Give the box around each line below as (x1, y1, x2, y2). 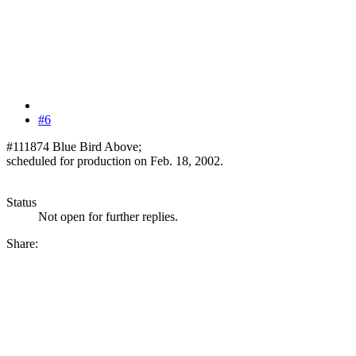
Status (6, 195, 37, 209)
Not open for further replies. (38, 209, 178, 223)
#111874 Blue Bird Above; (6, 139, 141, 153)
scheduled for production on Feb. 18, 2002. (6, 153, 223, 168)
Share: (6, 236, 38, 250)
